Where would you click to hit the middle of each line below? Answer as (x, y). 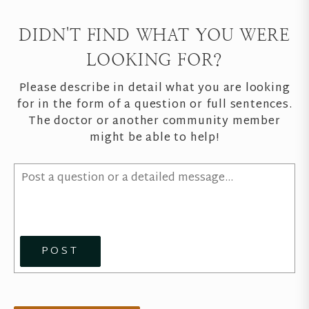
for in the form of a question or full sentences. (154, 105)
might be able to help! (154, 138)
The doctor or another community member (154, 121)
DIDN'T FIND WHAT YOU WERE (154, 35)
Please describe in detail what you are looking (154, 88)
